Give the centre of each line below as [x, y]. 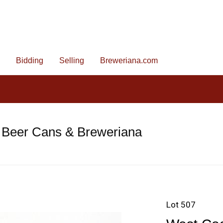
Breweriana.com [129, 60]
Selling [72, 60]
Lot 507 [181, 205]
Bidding [30, 60]
